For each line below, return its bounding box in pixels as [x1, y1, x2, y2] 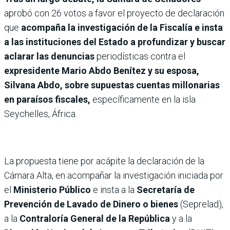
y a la [172, 213, 192, 224]
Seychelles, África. [4, 108, 77, 119]
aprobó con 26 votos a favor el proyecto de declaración [4, 7, 224, 18]
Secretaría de [137, 184, 195, 195]
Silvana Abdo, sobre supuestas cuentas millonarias [4, 79, 220, 90]
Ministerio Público [13, 184, 93, 195]
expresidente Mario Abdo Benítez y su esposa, [4, 65, 199, 76]
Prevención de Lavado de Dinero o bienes [4, 198, 178, 209]
